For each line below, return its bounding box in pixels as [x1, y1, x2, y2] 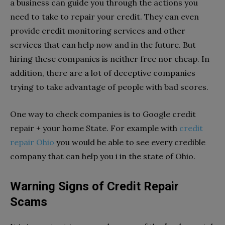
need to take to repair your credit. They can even [10, 11, 199, 22]
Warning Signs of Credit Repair [10, 179, 179, 193]
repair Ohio [10, 137, 54, 147]
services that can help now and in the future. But [10, 39, 196, 50]
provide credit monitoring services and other [10, 25, 185, 36]
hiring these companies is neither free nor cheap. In [10, 53, 209, 64]
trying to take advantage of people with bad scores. [10, 81, 208, 92]
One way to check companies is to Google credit [10, 108, 196, 119]
